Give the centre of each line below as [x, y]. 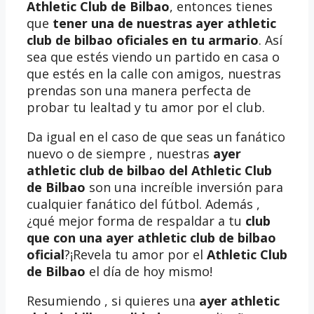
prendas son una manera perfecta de [139, 90]
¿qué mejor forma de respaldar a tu [136, 220]
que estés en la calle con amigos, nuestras [154, 73]
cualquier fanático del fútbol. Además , [143, 204]
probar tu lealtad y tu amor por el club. [146, 107]
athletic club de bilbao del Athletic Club [149, 170]
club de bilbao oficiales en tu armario [143, 40]
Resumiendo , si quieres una [113, 300]
